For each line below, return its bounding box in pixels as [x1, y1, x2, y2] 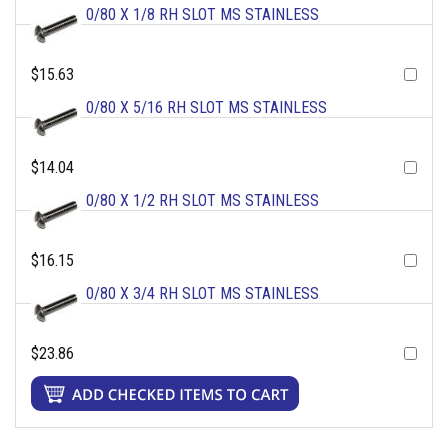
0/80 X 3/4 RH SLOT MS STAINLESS [86, 284, 319, 304]
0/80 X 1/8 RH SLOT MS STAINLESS [86, 5, 319, 25]
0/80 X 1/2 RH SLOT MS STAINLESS [86, 191, 319, 211]
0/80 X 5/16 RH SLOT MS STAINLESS [86, 98, 327, 118]
